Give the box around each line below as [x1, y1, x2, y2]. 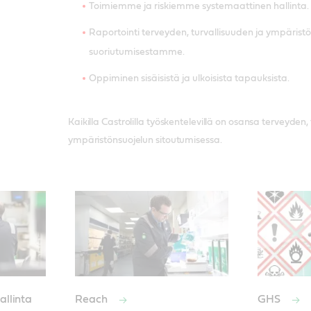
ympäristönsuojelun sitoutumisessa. [67, 135, 222, 145]
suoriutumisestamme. [88, 47, 185, 57]
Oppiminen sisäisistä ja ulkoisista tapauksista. [88, 73, 289, 83]
